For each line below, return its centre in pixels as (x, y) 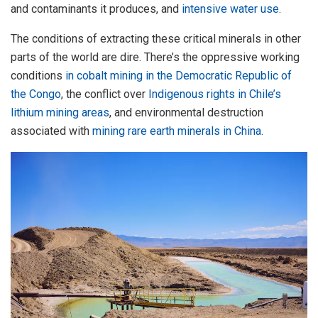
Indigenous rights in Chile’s (215, 94)
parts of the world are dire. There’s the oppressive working (155, 57)
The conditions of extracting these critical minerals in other (156, 38)
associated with (51, 131)
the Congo (36, 94)
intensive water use (230, 9)
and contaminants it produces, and (96, 9)
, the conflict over (105, 94)
